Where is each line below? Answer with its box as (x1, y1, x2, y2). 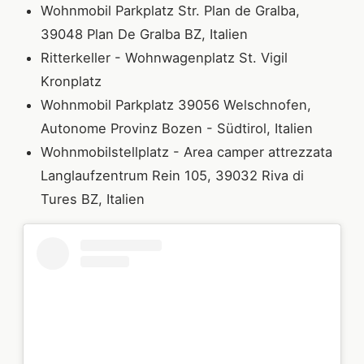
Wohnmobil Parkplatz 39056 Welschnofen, (41, 97, 311, 114)
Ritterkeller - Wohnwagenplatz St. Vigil (41, 50, 288, 67)
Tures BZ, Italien (41, 191, 145, 208)
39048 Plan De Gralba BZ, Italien (41, 26, 248, 43)
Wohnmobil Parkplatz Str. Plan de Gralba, (41, 2, 300, 19)
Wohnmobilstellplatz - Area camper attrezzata (41, 144, 332, 161)
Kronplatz (41, 73, 106, 90)
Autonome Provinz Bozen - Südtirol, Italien (41, 120, 317, 137)
